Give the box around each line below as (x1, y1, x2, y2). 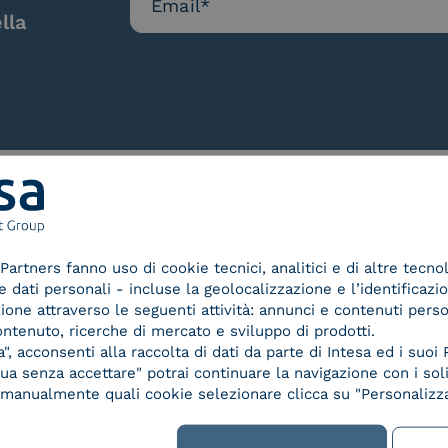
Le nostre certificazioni (86, 210, 361, 238)
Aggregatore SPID (147, 379, 300, 401)
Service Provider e (144, 358, 303, 380)
